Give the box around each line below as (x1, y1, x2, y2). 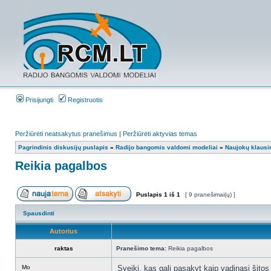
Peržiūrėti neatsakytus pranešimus (15, 130, 117, 137)
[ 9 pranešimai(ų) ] (183, 191, 237, 198)
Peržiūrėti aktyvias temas (123, 130, 197, 137)
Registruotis (66, 96, 103, 103)
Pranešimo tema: (116, 245, 166, 252)
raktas (54, 245, 73, 252)
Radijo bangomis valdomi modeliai (116, 144, 218, 151)
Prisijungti (24, 96, 53, 103)
